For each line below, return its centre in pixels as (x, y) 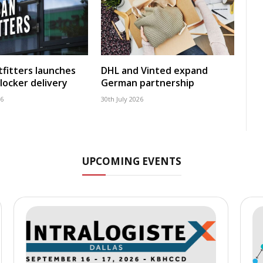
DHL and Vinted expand (154, 71)
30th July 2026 (122, 99)
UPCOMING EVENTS (131, 161)
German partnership (148, 83)
